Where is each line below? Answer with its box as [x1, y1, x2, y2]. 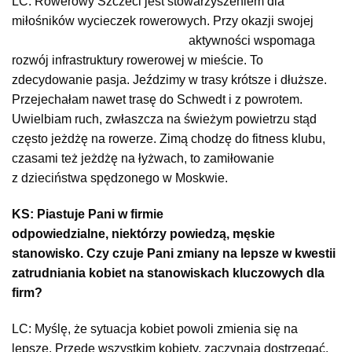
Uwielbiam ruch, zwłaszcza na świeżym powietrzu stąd [12, 112, 317, 126]
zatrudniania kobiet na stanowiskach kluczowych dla [12, 266, 324, 280]
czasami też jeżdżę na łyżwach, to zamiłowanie [12, 152, 274, 166]
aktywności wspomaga [189, 34, 315, 48]
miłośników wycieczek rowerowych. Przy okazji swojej [12, 14, 313, 28]
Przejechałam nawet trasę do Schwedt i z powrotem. [12, 93, 302, 107]
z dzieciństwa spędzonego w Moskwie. [12, 171, 228, 185]
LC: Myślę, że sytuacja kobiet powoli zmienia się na [12, 321, 298, 335]
